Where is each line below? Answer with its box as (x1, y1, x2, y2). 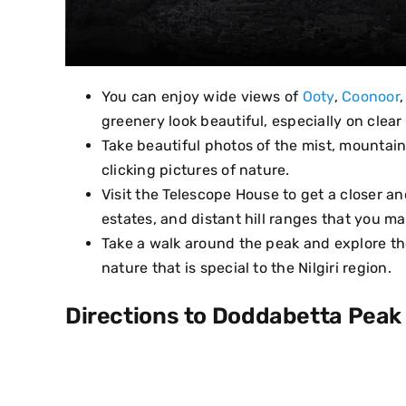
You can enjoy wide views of (101, 88, 303, 106)
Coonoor (342, 88, 400, 106)
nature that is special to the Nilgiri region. (101, 259, 391, 277)
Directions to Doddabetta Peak (64, 303, 402, 330)
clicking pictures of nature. (101, 161, 290, 179)
